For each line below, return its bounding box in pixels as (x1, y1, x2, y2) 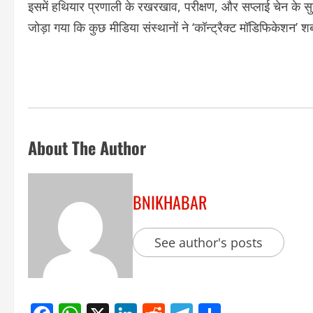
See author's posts (154, 234, 263, 252)
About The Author (28, 135, 146, 161)
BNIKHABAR (133, 189, 207, 215)
